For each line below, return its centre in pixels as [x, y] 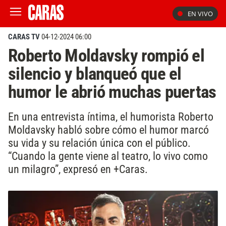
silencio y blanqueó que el [95, 74]
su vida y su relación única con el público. [99, 143]
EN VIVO [200, 14]
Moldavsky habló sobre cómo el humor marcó [108, 129]
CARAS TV [24, 37]
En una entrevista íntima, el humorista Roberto [111, 116]
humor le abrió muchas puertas [112, 92]
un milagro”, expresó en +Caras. [78, 169]
